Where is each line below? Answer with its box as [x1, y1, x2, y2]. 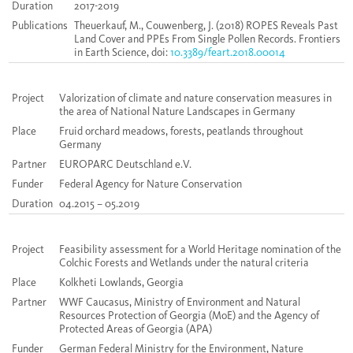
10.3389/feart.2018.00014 [170, 46, 285, 60]
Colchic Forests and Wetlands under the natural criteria [59, 256, 309, 270]
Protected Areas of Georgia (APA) [59, 322, 212, 336]
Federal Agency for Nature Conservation [59, 177, 242, 191]
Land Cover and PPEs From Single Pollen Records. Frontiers [74, 32, 340, 46]
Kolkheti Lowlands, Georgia [59, 276, 184, 290]
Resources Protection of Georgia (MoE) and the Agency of [59, 309, 319, 323]
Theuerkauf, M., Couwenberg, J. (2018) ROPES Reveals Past [74, 19, 338, 33]
